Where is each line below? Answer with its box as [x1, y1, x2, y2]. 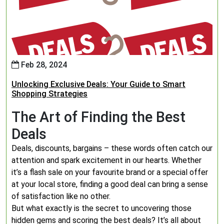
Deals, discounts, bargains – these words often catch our [11, 143, 212, 153]
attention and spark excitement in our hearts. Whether [11, 155, 201, 165]
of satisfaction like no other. [11, 191, 110, 201]
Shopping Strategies [11, 89, 87, 98]
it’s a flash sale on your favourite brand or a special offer [11, 167, 208, 177]
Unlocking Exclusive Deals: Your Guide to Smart [11, 79, 185, 89]
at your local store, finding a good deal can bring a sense [11, 179, 208, 189]
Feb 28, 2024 [19, 60, 67, 69]
